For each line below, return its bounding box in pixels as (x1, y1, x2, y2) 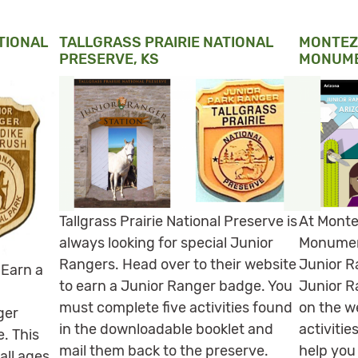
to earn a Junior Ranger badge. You (59, 276, 292, 295)
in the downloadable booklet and (59, 320, 273, 338)
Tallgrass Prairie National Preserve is (59, 212, 297, 230)
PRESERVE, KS (59, 50, 159, 68)
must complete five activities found (59, 298, 292, 316)
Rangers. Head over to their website (59, 255, 296, 273)
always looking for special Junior (59, 233, 273, 252)
